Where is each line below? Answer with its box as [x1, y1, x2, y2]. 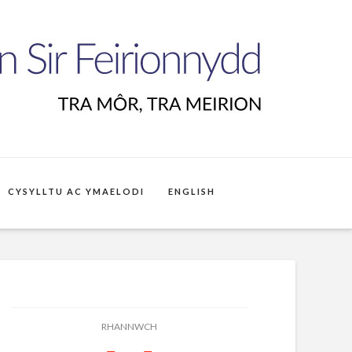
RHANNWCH [101, 321, 158, 332]
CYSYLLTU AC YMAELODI [8, 186, 145, 196]
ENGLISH [168, 186, 216, 196]
